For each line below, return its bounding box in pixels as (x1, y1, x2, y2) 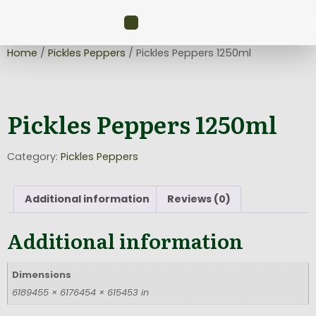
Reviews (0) (166, 191, 231, 206)
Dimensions (12, 267, 72, 281)
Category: (7, 149, 61, 164)
